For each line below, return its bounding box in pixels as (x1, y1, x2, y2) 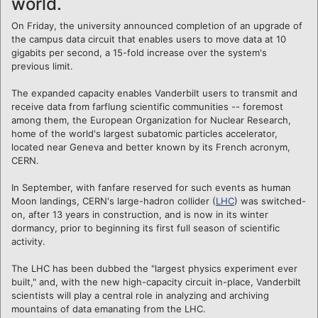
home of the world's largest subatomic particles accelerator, (11, 127, 278, 139)
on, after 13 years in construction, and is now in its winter (11, 208, 268, 220)
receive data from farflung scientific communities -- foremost (11, 100, 283, 112)
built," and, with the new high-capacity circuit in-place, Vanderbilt (11, 275, 301, 287)
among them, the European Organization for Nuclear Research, (11, 114, 291, 126)
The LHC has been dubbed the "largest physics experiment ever (11, 262, 297, 274)
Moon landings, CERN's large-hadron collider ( (11, 194, 216, 207)
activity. (11, 235, 45, 247)
